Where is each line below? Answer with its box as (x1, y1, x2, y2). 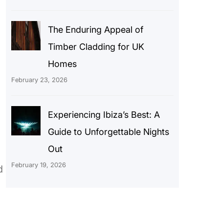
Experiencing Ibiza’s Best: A (47, 109, 160, 120)
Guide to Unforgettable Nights (47, 126, 169, 137)
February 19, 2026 (11, 160, 66, 169)
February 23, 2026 (11, 75, 67, 84)
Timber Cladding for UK (47, 41, 144, 52)
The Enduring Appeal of (47, 24, 143, 35)
